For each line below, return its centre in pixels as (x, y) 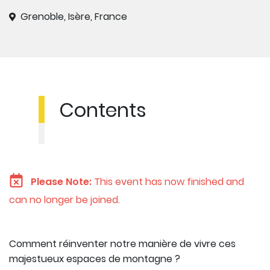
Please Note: (62, 182)
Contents (103, 110)
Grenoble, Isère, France (74, 16)
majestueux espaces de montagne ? (95, 259)
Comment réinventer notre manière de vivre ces (122, 243)
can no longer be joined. (64, 199)
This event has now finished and (169, 182)
